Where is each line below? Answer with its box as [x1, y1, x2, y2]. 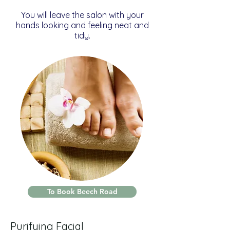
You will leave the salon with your [21, 10, 144, 20]
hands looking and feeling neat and [15, 20, 149, 30]
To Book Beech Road [47, 187, 118, 196]
